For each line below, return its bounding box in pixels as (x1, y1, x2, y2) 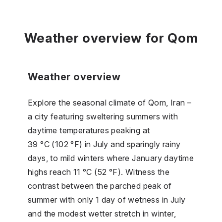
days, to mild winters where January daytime (28, 153, 194, 163)
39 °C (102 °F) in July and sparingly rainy (28, 139, 181, 149)
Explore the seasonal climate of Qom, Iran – (28, 97, 192, 108)
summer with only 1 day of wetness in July (28, 194, 186, 205)
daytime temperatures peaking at (28, 125, 150, 135)
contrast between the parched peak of (28, 180, 172, 191)
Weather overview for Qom (24, 30, 198, 46)
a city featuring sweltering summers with (28, 111, 178, 121)
